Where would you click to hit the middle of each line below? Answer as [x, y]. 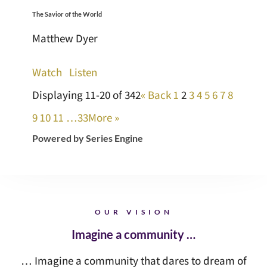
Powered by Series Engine [87, 138]
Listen [83, 72]
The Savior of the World [67, 14]
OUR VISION [133, 212]
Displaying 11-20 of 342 [86, 95]
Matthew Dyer [65, 38]
